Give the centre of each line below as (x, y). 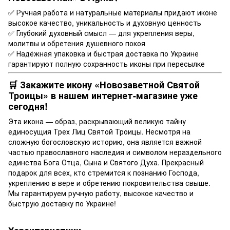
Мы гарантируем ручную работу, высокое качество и (101, 193)
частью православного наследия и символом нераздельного (115, 152)
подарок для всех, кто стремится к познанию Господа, (104, 172)
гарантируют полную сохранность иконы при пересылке (107, 64)
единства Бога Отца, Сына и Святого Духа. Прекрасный (106, 162)
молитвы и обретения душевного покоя (77, 43)
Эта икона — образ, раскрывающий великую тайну (97, 121)
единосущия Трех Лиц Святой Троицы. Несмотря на (99, 131)
